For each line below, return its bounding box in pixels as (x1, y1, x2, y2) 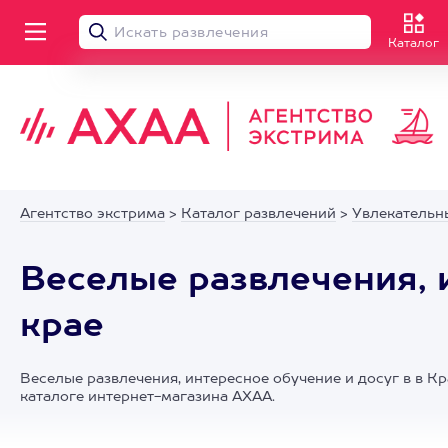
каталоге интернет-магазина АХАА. (20, 390, 275, 404)
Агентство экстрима (20, 207, 165, 221)
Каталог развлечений (181, 207, 336, 221)
